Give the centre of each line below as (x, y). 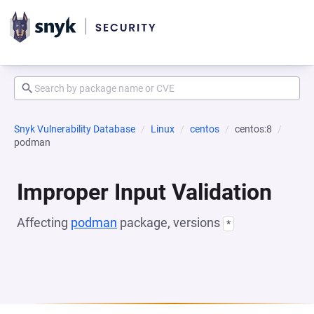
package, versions (170, 223)
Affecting (44, 223)
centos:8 (253, 129)
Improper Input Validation (144, 192)
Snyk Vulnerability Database (75, 129)
